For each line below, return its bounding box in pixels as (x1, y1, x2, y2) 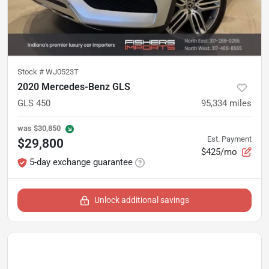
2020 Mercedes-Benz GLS (17, 81, 130, 92)
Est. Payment (207, 134, 252, 144)
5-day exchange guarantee (29, 157, 133, 168)
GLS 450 (17, 98, 50, 109)
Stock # (17, 67, 46, 76)
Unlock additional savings (94, 195, 189, 205)
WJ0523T (46, 67, 79, 76)
